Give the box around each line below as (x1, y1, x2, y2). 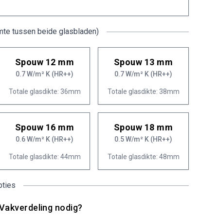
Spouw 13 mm (114, 57, 173, 67)
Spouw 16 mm (15, 122, 74, 132)
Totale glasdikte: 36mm (8, 88, 81, 95)
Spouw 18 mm (114, 122, 173, 132)
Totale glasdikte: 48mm (107, 153, 180, 161)
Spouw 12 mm (15, 57, 74, 67)
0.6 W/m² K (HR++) (16, 135, 73, 143)
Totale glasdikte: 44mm (8, 153, 81, 161)
